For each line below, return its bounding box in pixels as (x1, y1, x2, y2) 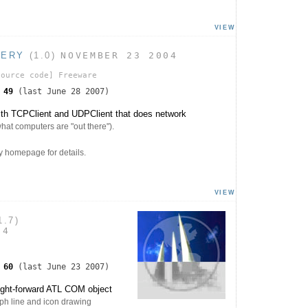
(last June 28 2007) (13, 87, 109, 97)
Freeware (54, 71, 97, 80)
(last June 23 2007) (13, 261, 109, 272)
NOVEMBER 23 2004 (60, 50, 178, 61)
